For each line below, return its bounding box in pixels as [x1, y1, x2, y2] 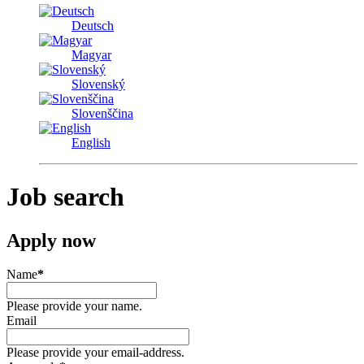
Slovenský [71, 76, 125, 91]
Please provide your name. [6, 299, 142, 314]
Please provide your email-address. [6, 345, 184, 360]
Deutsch [71, 18, 114, 32]
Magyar [71, 47, 111, 62]
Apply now [6, 229, 96, 251]
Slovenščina [71, 106, 133, 120]
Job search [6, 182, 124, 212]
